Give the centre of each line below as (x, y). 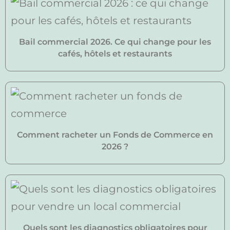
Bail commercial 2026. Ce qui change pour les (115, 42)
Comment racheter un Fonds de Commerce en (115, 135)
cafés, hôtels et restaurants (115, 54)
